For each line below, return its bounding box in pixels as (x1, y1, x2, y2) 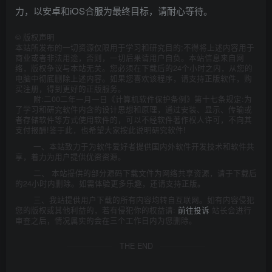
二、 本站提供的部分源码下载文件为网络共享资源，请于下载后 (33, 168, 257, 178)
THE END (119, 240, 153, 251)
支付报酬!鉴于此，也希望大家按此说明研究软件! (15, 124, 186, 135)
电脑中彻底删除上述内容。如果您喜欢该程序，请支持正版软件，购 (15, 73, 252, 84)
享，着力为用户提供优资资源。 (15, 151, 126, 162)
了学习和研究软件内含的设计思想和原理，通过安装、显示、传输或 (15, 104, 252, 115)
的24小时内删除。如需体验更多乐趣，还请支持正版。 (15, 178, 205, 189)
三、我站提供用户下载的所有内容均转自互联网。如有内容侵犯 (33, 194, 254, 205)
